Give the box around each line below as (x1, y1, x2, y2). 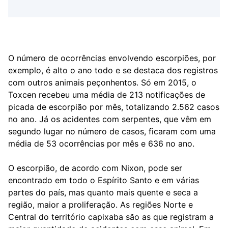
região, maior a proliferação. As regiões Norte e (8, 199, 193, 210)
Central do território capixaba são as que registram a (8, 212, 214, 222)
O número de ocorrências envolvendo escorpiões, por (8, 53, 216, 63)
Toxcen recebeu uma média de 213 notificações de (8, 90, 205, 100)
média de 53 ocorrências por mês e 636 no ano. (8, 138, 194, 149)
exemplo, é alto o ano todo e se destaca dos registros (8, 65, 218, 75)
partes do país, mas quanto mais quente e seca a (8, 187, 198, 197)
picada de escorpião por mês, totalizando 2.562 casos (8, 102, 219, 112)
